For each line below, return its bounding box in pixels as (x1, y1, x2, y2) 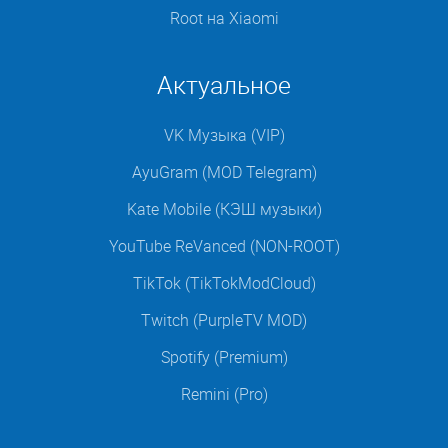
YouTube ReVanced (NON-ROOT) (108, 234, 340, 257)
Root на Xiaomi (169, 6, 279, 29)
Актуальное (157, 67, 291, 101)
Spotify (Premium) (160, 345, 288, 368)
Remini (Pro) (180, 382, 268, 405)
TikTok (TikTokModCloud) (132, 271, 316, 294)
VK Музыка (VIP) (163, 123, 285, 146)
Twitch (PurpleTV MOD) (141, 308, 307, 331)
